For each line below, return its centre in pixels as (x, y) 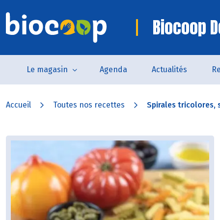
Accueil (18, 105)
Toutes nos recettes (89, 105)
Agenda (113, 69)
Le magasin (47, 69)
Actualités (169, 69)
